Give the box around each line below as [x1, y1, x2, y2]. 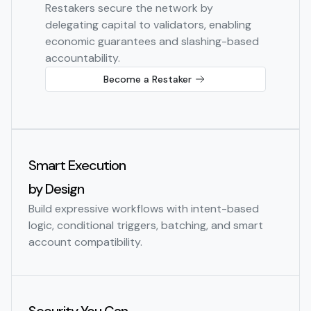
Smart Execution [28, 156, 126, 175]
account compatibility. [28, 235, 142, 250]
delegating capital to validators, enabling [45, 17, 251, 33]
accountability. [45, 51, 120, 66]
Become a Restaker [103, 73, 192, 86]
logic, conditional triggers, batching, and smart [28, 218, 263, 233]
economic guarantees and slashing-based [45, 34, 259, 49]
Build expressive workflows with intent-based [28, 201, 259, 217]
